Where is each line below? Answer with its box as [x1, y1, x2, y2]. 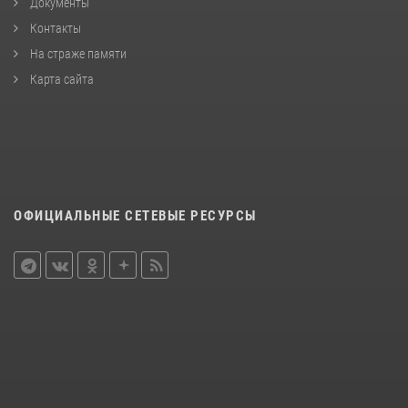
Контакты [27, 20, 81, 36]
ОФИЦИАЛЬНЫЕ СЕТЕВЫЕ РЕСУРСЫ [14, 207, 257, 224]
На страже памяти [27, 46, 127, 61]
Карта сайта [27, 71, 94, 87]
